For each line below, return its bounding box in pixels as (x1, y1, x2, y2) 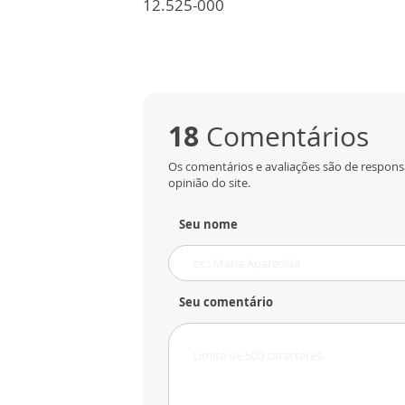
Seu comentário (179, 293, 273, 310)
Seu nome (179, 215, 238, 232)
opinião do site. (168, 174, 250, 191)
